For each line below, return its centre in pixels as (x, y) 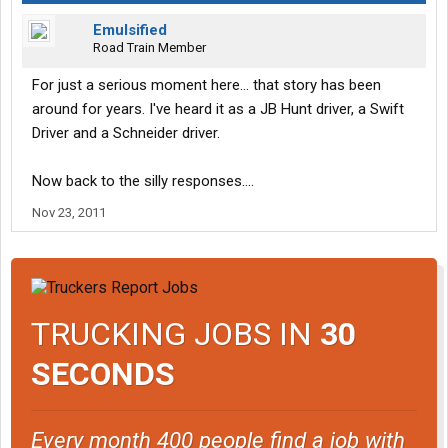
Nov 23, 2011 (69, 213)
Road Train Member (149, 48)
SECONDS (103, 373)
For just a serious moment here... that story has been (206, 85)
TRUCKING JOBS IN (175, 333)
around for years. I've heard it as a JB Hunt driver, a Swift (218, 109)
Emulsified (130, 30)
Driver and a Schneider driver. (126, 133)
